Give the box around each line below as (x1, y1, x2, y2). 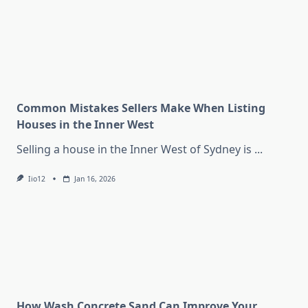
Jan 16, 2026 (74, 174, 115, 184)
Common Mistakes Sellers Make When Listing (16, 100, 265, 116)
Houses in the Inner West (16, 117, 154, 133)
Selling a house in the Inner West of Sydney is (16, 142, 252, 157)
